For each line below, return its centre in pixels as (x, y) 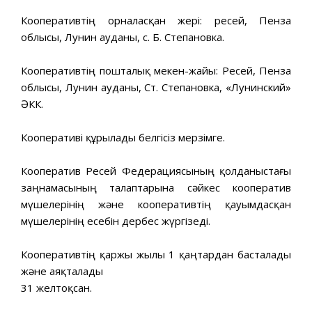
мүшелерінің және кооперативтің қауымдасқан (156, 204)
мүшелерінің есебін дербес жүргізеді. (116, 220)
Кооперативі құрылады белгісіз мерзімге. (123, 137)
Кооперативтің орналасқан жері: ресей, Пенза (156, 20)
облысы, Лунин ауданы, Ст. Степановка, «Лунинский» (156, 87)
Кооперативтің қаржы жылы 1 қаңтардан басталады (156, 254)
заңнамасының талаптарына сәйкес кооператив (156, 187)
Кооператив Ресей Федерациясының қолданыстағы (156, 170)
